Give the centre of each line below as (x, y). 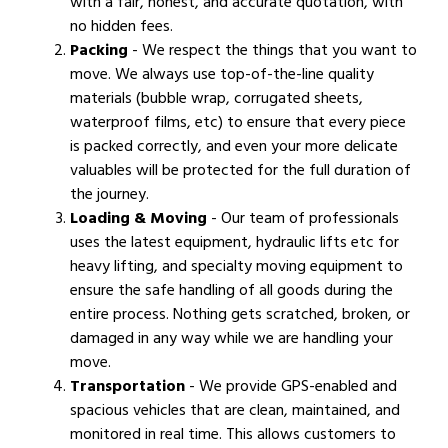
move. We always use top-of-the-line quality (222, 74)
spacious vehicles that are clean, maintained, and (235, 410)
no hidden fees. (121, 26)
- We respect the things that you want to (274, 50)
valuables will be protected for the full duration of (240, 170)
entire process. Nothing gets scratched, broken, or (240, 314)
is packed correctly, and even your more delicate (234, 146)
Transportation (129, 386)
